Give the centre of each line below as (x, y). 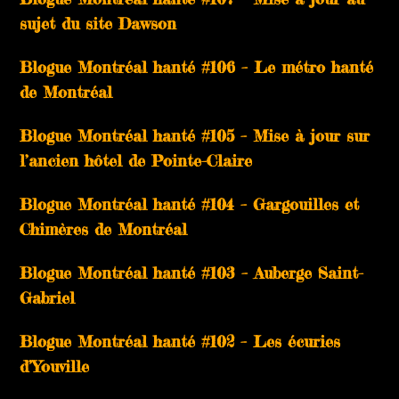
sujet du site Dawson (98, 23)
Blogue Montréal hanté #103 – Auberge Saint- (192, 272)
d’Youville (55, 366)
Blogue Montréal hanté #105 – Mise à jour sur (195, 135)
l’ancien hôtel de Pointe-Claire (136, 160)
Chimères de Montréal (104, 228)
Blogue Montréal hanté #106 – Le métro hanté (197, 66)
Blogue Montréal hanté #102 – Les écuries (180, 341)
